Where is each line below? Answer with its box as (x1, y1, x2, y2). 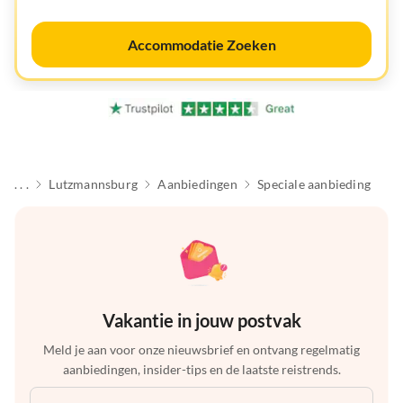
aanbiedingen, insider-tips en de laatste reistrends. (62, 362, 341, 378)
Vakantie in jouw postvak (102, 309, 301, 332)
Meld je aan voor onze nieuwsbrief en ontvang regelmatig (43, 342, 360, 358)
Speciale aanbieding (257, 176, 371, 193)
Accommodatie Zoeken (127, 36, 276, 53)
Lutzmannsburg (49, 176, 138, 193)
